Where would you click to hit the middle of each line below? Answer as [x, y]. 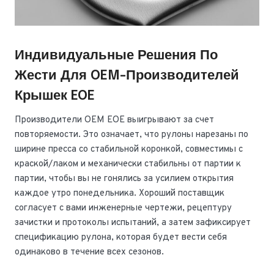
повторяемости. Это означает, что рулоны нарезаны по [131, 135]
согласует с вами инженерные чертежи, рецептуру [123, 208]
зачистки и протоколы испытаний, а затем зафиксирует [133, 223]
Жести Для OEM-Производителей [127, 76]
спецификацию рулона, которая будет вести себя [121, 237]
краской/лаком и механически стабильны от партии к [128, 164]
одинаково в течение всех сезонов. [89, 252]
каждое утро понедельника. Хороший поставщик [120, 193]
